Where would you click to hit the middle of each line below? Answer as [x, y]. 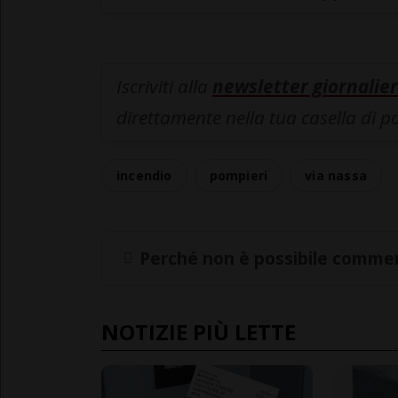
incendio [144, 175]
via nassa [336, 175]
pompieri [239, 175]
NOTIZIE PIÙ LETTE [199, 331]
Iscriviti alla [164, 86]
